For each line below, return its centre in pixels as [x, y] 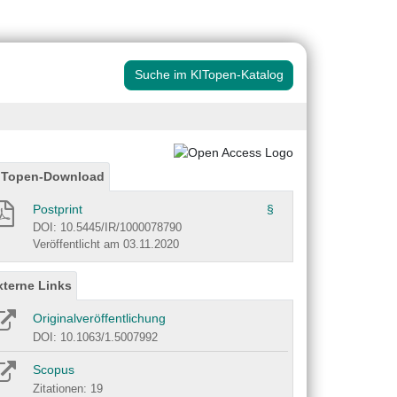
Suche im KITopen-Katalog [209, 75]
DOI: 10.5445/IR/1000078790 [107, 228]
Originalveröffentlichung [99, 319]
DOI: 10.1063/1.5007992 [95, 338]
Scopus [54, 370]
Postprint [58, 210]
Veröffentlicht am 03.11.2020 [106, 245]
